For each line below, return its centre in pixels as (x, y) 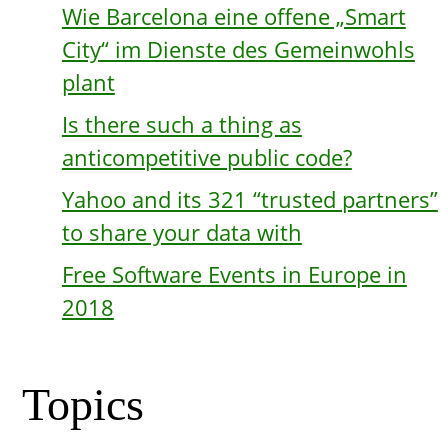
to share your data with (181, 232)
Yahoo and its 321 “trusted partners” (249, 199)
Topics (82, 404)
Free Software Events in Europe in (234, 274)
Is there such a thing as (181, 125)
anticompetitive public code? (206, 158)
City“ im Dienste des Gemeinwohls (238, 50)
